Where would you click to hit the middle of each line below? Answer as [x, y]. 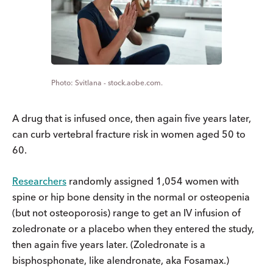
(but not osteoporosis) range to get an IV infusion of [126, 213]
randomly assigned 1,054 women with [153, 181]
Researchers [39, 181]
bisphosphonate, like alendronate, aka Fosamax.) [121, 261]
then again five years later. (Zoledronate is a [109, 245]
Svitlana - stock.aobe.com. [119, 83]
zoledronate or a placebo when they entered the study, [133, 229]
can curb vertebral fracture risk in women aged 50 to [129, 134]
